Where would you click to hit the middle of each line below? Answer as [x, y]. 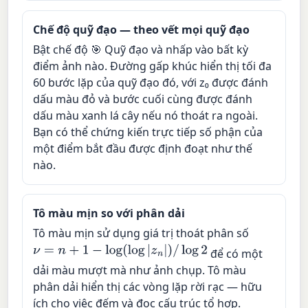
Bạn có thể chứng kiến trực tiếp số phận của [148, 132]
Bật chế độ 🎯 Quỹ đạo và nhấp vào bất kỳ [141, 50]
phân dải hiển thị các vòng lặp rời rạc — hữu [148, 287]
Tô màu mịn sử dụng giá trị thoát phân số [141, 233]
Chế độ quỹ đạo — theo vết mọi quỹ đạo [142, 30]
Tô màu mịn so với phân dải [109, 213]
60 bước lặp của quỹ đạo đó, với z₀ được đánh [151, 83]
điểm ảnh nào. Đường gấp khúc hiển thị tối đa [153, 66]
